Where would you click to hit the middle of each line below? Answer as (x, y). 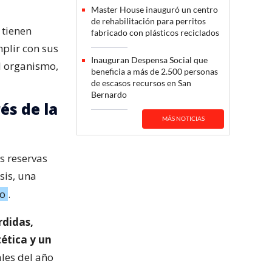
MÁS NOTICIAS (183, 119)
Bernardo (109, 94)
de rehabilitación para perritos (148, 21)
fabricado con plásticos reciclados (155, 32)
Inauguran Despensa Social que (149, 59)
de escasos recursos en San (141, 83)
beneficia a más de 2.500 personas (155, 71)
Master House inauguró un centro (155, 9)
